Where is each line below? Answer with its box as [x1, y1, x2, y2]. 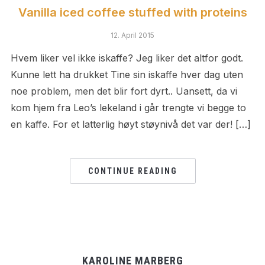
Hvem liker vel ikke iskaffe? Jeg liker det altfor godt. [10, 52, 243, 64]
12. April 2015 [111, 31, 154, 40]
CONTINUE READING [88, 166, 177, 176]
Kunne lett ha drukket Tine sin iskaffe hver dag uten [10, 69, 243, 80]
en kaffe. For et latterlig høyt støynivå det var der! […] [10, 118, 251, 130]
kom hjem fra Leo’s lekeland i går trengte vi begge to [10, 102, 246, 114]
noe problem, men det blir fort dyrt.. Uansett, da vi [10, 85, 237, 97]
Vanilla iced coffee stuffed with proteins [18, 5, 247, 20]
